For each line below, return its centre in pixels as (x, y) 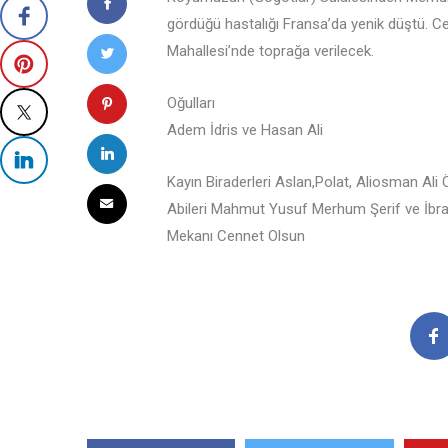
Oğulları (191, 103)
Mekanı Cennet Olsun (236, 236)
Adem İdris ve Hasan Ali (245, 130)
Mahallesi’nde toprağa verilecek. (270, 51)
